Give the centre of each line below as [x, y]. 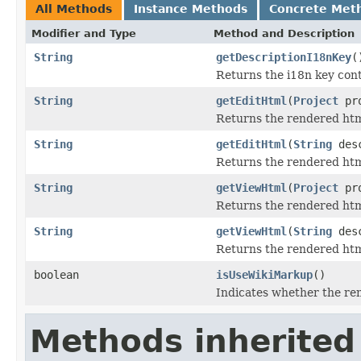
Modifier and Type [84, 33]
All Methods [74, 8]
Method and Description [284, 33]
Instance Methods [191, 8]
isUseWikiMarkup [264, 274]
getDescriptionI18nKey [284, 57]
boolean [56, 274]
